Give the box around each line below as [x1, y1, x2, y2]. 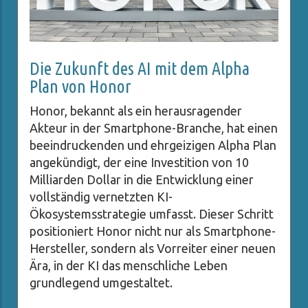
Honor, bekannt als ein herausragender [30, 104, 242, 118]
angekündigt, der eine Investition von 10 [30, 155, 249, 170]
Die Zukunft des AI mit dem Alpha [30, 58, 250, 79]
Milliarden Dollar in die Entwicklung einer [30, 173, 254, 187]
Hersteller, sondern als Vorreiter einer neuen [30, 241, 276, 256]
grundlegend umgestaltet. [30, 276, 173, 290]
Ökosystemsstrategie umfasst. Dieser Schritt [30, 207, 274, 221]
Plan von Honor [30, 76, 131, 97]
